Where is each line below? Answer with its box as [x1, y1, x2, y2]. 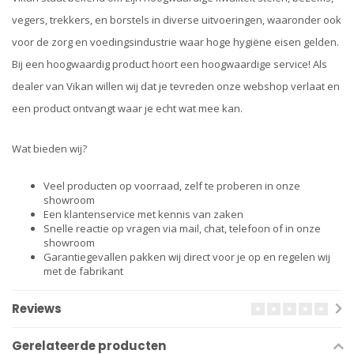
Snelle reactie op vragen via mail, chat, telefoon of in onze [43, 220, 321, 235]
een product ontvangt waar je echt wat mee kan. [12, 101, 243, 116]
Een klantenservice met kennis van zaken [43, 206, 243, 221]
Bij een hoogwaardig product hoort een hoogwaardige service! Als [12, 57, 327, 72]
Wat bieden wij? [12, 141, 87, 156]
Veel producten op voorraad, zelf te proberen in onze [43, 178, 300, 193]
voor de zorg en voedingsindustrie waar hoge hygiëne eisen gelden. [12, 35, 339, 50]
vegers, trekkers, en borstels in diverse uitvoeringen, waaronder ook [12, 13, 341, 28]
